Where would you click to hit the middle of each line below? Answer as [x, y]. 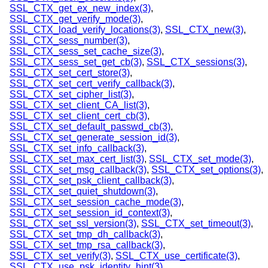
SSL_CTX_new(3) [204, 30]
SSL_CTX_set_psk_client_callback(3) [91, 181]
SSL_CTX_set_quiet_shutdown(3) [83, 191]
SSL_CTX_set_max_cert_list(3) [77, 159]
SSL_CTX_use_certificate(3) [176, 256]
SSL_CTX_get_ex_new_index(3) [80, 8]
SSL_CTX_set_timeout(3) [196, 224]
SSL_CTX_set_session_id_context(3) [90, 213]
